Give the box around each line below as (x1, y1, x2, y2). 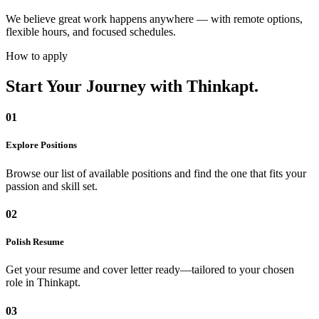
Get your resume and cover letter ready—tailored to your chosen (6, 263, 294, 276)
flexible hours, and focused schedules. (6, 26, 176, 38)
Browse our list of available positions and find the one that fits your (6, 167, 306, 179)
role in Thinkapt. (6, 276, 80, 289)
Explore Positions (6, 140, 77, 151)
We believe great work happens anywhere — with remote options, (6, 13, 303, 26)
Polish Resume (6, 236, 64, 248)
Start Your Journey (6, 77, 146, 96)
